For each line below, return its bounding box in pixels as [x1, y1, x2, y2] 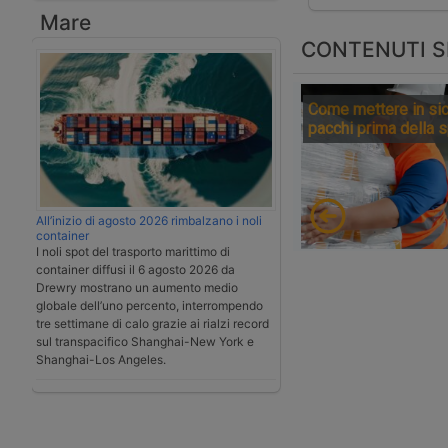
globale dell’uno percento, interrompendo [36, 298, 263, 314]
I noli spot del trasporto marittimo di [36, 244, 230, 260]
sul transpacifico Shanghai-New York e [36, 334, 254, 350]
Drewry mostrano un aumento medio [36, 280, 238, 296]
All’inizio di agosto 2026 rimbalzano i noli [36, 213, 262, 229]
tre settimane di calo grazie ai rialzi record [36, 316, 269, 332]
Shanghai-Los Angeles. [36, 352, 166, 368]
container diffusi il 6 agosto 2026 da [36, 262, 235, 278]
